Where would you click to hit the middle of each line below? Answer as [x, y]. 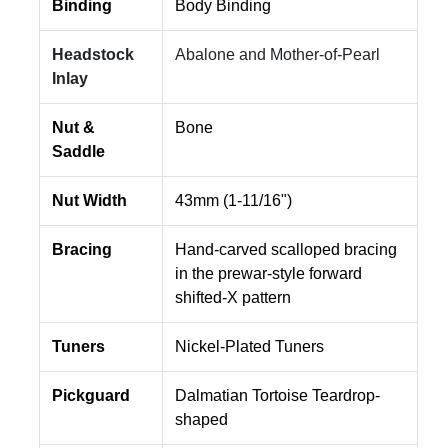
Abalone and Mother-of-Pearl [277, 55]
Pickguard [91, 396]
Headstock [93, 55]
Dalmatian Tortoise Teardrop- [277, 396]
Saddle [78, 152]
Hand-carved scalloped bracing [286, 250]
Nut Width [89, 201]
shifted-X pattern [233, 298]
